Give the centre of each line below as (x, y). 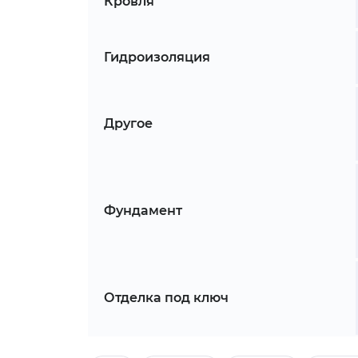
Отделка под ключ (166, 298)
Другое (128, 124)
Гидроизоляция (157, 58)
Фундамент (143, 211)
